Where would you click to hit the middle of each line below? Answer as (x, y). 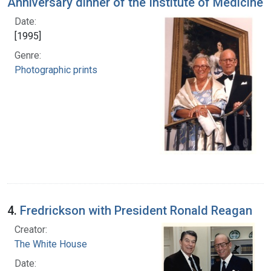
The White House (51, 244)
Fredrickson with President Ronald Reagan (136, 210)
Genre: (28, 55)
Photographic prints (56, 70)
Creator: (31, 229)
